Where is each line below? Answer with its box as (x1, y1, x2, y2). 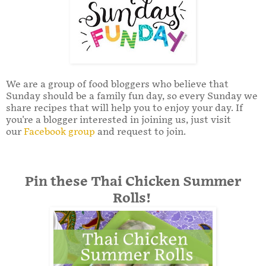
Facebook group (24, 126, 95, 138)
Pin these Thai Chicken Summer (25, 173, 241, 190)
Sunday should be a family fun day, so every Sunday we (6, 90, 258, 102)
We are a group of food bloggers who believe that (6, 78, 229, 90)
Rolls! (112, 190, 154, 207)
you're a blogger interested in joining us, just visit (6, 114, 231, 126)
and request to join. (95, 126, 186, 138)
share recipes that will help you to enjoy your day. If (6, 102, 243, 114)
